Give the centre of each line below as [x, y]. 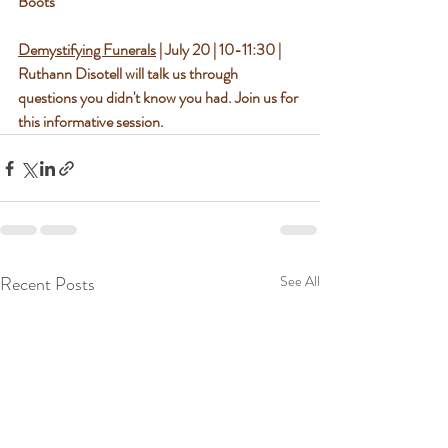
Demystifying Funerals [87, 49]
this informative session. [91, 121]
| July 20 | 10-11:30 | [220, 49]
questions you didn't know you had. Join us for [159, 97]
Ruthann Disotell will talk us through [129, 73]
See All [300, 281]
